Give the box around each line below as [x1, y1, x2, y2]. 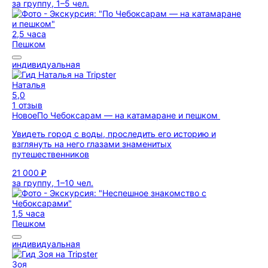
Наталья [12, 80, 45, 90]
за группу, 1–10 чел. [12, 178, 93, 188]
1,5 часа [12, 208, 45, 218]
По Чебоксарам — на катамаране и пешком [37, 110, 220, 120]
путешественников [12, 149, 89, 159]
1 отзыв [12, 100, 42, 110]
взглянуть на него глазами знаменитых [12, 139, 172, 149]
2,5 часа [12, 29, 46, 39]
